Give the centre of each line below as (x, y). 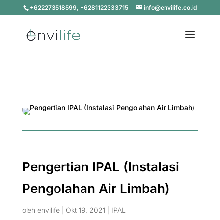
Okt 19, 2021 (85, 210)
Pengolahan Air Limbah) (96, 188)
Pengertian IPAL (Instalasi (100, 167)
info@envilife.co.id (170, 8)
